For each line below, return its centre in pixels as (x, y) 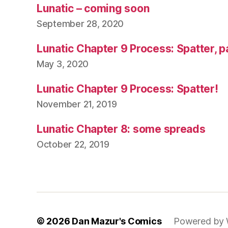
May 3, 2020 (63, 64)
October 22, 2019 (73, 144)
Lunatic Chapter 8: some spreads (121, 129)
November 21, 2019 (77, 104)
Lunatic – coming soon (93, 8)
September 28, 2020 (80, 24)
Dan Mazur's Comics (117, 221)
